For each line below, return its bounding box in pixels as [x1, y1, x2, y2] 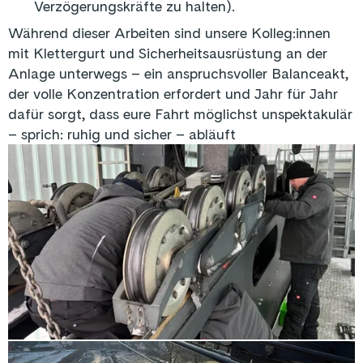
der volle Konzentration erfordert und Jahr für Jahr [8, 85, 338, 102]
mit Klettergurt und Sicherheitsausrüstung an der [8, 45, 327, 62]
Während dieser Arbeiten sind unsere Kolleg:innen [8, 24, 331, 41]
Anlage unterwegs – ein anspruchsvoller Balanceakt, [8, 65, 348, 82]
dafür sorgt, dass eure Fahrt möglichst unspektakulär [8, 105, 352, 122]
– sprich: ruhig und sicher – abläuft [8, 126, 236, 143]
